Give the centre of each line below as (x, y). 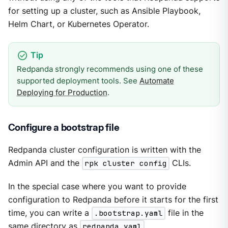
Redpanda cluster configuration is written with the (104, 150)
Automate (156, 81)
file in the (184, 213)
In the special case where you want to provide (97, 187)
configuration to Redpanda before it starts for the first (113, 200)
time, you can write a (50, 213)
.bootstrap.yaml (128, 213)
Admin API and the (45, 163)
